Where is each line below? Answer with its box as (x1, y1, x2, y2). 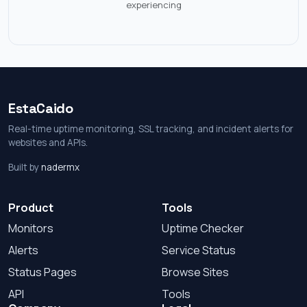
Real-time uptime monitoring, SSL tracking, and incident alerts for (8, 122, 293, 135)
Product (8, 199, 53, 215)
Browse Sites (162, 264, 229, 280)
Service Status (162, 242, 236, 258)
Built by (8, 160, 41, 173)
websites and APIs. (8, 136, 88, 149)
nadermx (41, 160, 79, 173)
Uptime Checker (162, 220, 244, 236)
